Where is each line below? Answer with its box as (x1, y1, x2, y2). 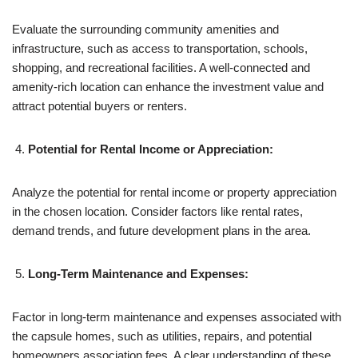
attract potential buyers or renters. (12, 98, 187, 113)
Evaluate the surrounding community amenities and (12, 22, 279, 36)
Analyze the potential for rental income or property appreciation (12, 185, 336, 199)
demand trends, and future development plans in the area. (12, 223, 311, 237)
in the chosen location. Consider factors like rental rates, (12, 204, 303, 218)
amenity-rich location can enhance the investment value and (12, 79, 324, 93)
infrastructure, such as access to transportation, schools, (12, 41, 308, 55)
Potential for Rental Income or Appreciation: (28, 141, 273, 156)
